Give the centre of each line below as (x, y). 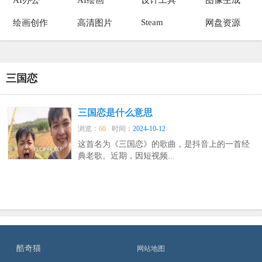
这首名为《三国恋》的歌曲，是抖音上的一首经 (164, 144)
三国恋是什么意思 (116, 113)
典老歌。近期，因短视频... (127, 156)
